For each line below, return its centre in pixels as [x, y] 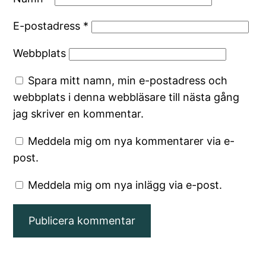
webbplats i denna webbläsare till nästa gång [126, 97]
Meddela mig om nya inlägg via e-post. [125, 185]
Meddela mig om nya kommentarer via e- [132, 141]
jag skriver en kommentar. [79, 113]
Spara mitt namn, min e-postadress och [128, 80]
